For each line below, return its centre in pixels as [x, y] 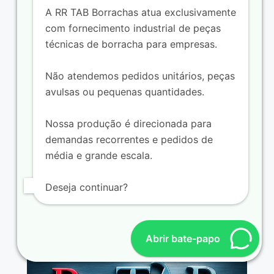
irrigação [52, 186]
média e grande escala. [99, 155]
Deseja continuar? [87, 187]
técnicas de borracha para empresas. [131, 44]
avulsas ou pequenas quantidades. [125, 92]
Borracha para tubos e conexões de [124, 175]
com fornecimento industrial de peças [133, 28]
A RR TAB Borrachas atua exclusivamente [141, 12]
